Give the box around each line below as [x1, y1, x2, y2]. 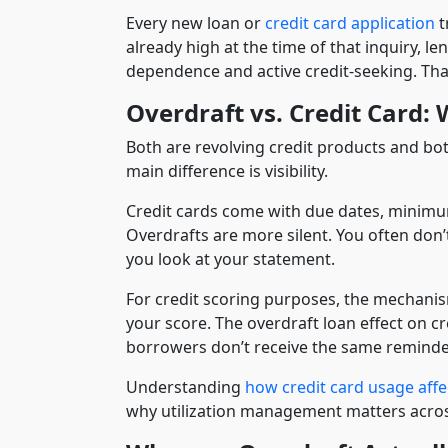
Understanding [126, 375, 245, 398]
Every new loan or [126, 11, 265, 34]
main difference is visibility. [126, 159, 328, 182]
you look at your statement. [126, 247, 335, 270]
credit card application [265, 11, 435, 34]
